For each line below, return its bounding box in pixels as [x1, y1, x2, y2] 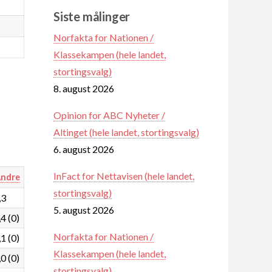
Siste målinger [53, 8, 131, 24]
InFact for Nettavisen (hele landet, [53, 169, 194, 182]
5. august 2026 [53, 203, 114, 216]
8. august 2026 [53, 82, 114, 94]
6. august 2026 [53, 143, 114, 155]
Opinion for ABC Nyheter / [53, 109, 165, 121]
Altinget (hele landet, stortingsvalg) [53, 126, 199, 138]
